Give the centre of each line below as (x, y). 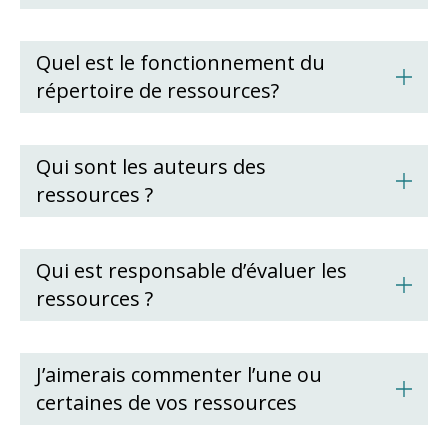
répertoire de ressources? (157, 90)
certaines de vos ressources (166, 402)
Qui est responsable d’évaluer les (191, 270)
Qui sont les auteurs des (151, 166)
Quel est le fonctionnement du (180, 62)
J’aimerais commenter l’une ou (179, 374)
